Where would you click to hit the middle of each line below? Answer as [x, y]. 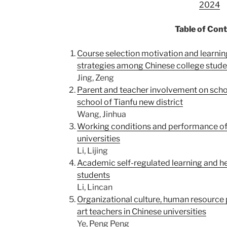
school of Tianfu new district [130, 102]
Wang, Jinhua [101, 114]
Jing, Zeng [95, 78]
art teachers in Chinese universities [141, 212]
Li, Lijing [92, 151]
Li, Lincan [94, 187]
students [93, 175]
